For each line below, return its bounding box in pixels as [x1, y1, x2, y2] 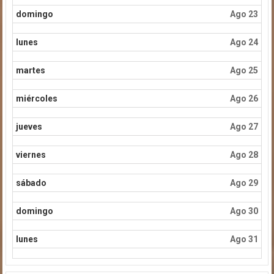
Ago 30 [229, 206, 258, 216]
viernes [15, 149, 46, 160]
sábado [15, 177, 46, 188]
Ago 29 [229, 177, 258, 188]
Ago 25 [229, 65, 258, 75]
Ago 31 [229, 234, 258, 244]
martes [15, 65, 45, 75]
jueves [15, 121, 42, 131]
